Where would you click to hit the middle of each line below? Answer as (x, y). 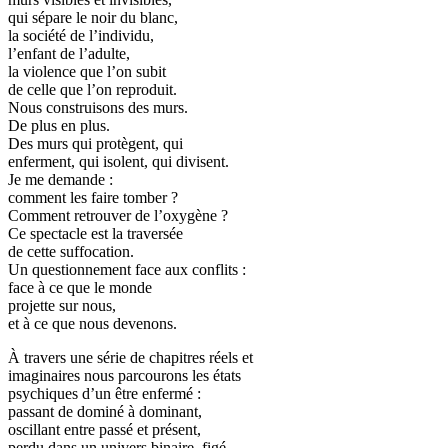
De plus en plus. (59, 125)
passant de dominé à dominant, (105, 411)
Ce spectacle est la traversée (95, 233)
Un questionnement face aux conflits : (127, 269)
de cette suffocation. (71, 251)
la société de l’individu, (81, 35)
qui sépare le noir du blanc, (93, 17)
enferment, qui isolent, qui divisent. (118, 161)
